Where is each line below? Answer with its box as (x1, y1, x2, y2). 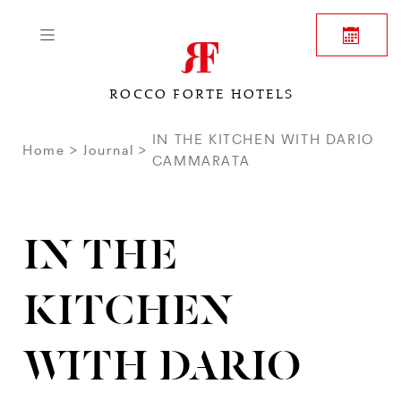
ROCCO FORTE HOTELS (230, 86, 292, 104)
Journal (83, 141, 134, 158)
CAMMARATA (151, 152, 251, 169)
